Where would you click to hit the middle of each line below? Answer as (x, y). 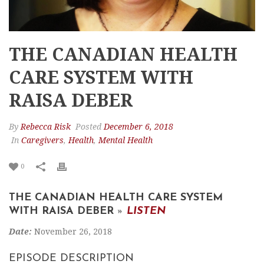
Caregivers (42, 141)
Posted (88, 127)
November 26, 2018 (72, 232)
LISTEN (146, 212)
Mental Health (126, 141)
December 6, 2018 (138, 127)
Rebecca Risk (46, 127)
